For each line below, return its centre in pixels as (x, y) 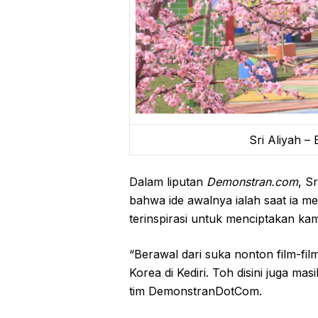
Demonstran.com (252, 182)
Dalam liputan (168, 182)
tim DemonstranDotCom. (196, 291)
